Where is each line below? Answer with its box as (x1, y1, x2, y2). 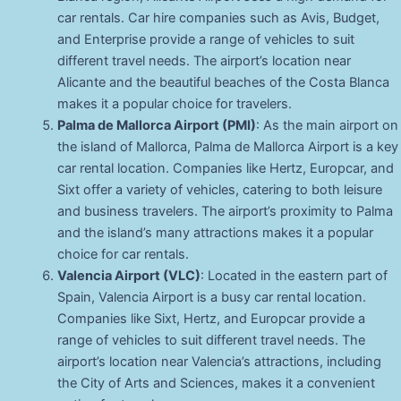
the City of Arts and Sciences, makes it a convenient (56, 375, 375, 392)
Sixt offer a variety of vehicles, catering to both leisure (56, 182, 382, 199)
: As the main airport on (255, 117, 398, 134)
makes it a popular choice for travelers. (56, 96, 292, 113)
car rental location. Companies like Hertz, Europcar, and (56, 160, 394, 177)
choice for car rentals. (56, 246, 189, 263)
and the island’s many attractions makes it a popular (56, 225, 373, 242)
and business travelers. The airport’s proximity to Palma (56, 203, 393, 220)
